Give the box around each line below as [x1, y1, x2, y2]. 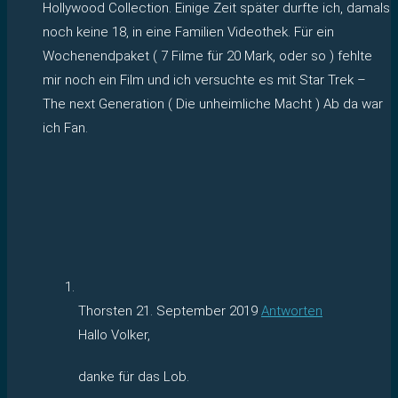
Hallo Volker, [78, 326, 150, 343]
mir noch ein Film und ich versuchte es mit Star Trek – [43, 71, 366, 88]
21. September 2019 [136, 302, 258, 319]
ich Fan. [43, 119, 88, 136]
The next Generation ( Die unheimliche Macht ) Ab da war [43, 95, 383, 112]
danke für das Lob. [78, 368, 189, 385]
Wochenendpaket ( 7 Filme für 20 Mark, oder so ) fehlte [43, 47, 372, 64]
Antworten [261, 302, 322, 319]
